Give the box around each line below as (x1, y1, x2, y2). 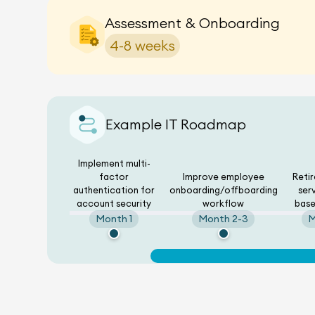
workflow (202, 197, 245, 209)
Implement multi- (77, 157, 150, 169)
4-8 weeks (110, 36, 176, 54)
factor (99, 170, 129, 182)
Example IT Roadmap (105, 115, 247, 134)
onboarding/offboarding (169, 184, 278, 195)
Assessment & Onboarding (105, 13, 281, 32)
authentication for (73, 184, 155, 195)
